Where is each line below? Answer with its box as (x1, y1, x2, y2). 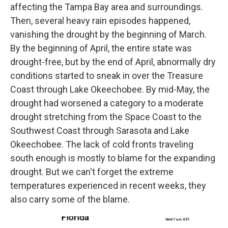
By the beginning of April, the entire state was (10, 43, 192, 53)
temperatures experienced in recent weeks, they (10, 180, 206, 191)
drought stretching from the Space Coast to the (10, 111, 202, 122)
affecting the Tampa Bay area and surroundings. (10, 2, 203, 12)
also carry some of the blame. (10, 194, 130, 205)
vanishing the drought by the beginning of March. (10, 29, 207, 40)
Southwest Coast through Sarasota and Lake (10, 125, 189, 136)
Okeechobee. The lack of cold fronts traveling (10, 139, 193, 150)
